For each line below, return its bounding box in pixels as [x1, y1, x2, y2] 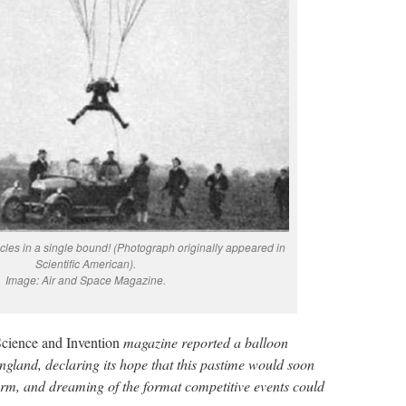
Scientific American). [34, 256, 136, 271]
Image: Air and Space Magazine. [5, 272, 166, 287]
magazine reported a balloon [123, 333, 288, 352]
